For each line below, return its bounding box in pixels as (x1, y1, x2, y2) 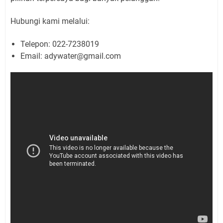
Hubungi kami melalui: (10, 16, 90, 26)
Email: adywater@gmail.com (20, 51, 121, 61)
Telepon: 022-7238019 (20, 39, 99, 49)
